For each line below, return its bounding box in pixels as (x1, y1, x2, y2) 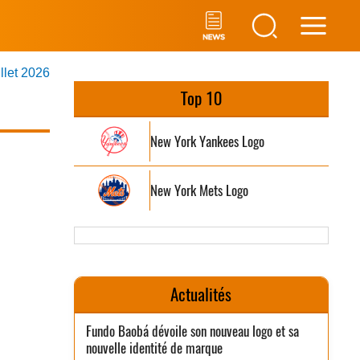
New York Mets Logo (150, 180, 249, 200)
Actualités (170, 283, 232, 306)
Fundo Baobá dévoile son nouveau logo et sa (86, 321, 300, 341)
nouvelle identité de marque (86, 338, 223, 358)
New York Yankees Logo (150, 131, 265, 151)
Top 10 (180, 87, 222, 110)
